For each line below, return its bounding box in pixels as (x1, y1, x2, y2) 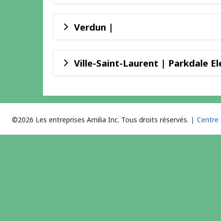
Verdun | (74, 21, 113, 34)
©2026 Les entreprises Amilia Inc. (12, 114, 119, 124)
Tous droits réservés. (121, 114, 188, 124)
